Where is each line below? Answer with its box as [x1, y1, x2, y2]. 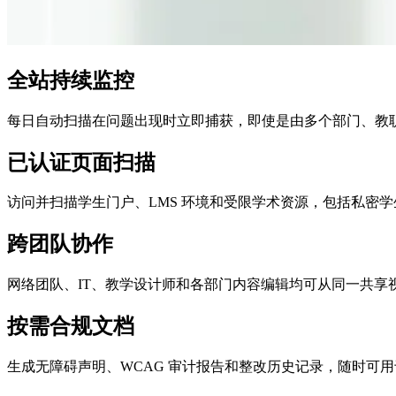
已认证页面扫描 [7, 150, 156, 174]
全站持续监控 [7, 68, 134, 92]
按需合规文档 [7, 315, 134, 339]
